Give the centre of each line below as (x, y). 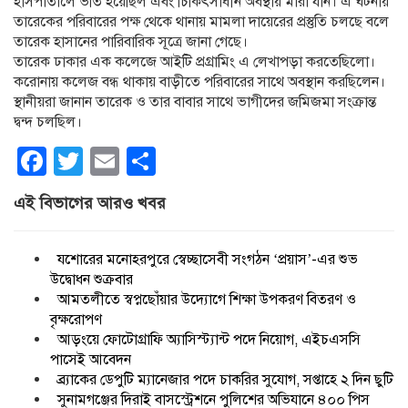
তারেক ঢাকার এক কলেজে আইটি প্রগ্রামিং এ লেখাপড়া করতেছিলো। (194, 61)
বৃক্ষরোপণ (76, 319)
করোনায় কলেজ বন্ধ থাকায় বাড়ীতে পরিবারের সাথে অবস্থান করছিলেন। (199, 82)
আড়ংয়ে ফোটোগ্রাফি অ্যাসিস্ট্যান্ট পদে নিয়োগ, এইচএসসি (209, 339)
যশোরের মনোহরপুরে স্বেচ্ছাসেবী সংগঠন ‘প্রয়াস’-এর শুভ (208, 259)
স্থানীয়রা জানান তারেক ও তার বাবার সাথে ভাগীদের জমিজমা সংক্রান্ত (195, 102)
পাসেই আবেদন (91, 359)
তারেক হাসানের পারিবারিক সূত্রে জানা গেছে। (131, 41)
